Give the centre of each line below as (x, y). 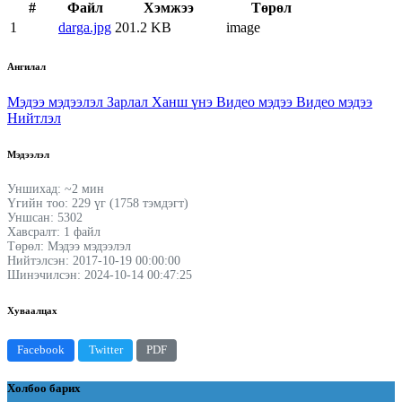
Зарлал (129, 101)
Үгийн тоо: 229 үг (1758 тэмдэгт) (98, 203)
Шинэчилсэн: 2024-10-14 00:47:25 (100, 275)
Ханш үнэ (184, 101)
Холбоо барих (44, 389)
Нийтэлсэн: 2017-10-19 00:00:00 (94, 260)
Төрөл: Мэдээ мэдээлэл (69, 246)
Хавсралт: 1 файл (54, 232)
